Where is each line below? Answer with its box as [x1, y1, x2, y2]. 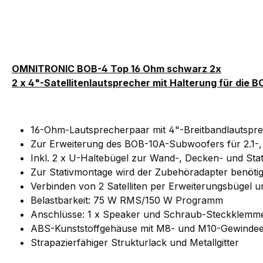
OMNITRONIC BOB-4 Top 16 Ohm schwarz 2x [12, 62, 221, 75]
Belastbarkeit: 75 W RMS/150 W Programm [31, 194, 223, 206]
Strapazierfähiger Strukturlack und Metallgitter [31, 236, 239, 248]
